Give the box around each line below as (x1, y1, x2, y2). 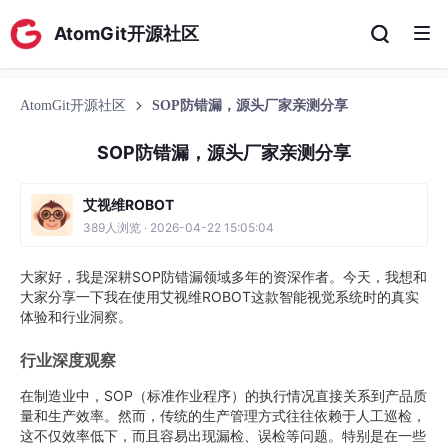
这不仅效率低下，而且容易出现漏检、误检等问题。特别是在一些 (20, 427, 426, 444)
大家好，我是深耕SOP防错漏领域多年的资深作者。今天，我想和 (20, 268, 427, 285)
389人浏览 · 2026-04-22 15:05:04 (83, 220, 274, 235)
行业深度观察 (20, 350, 116, 370)
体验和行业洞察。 (20, 308, 132, 325)
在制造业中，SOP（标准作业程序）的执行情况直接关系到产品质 (20, 387, 427, 404)
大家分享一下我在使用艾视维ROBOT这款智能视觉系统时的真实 (20, 288, 419, 305)
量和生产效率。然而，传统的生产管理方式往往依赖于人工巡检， (20, 407, 426, 424)
